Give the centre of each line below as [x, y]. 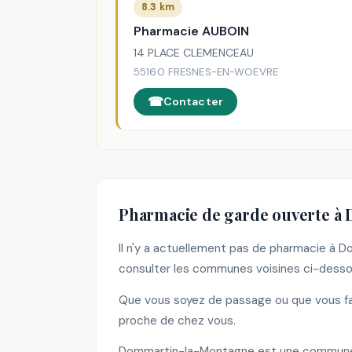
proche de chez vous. [177, 320]
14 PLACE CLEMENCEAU [194, 53]
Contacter [193, 102]
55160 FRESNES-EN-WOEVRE [206, 72]
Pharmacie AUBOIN [191, 31]
